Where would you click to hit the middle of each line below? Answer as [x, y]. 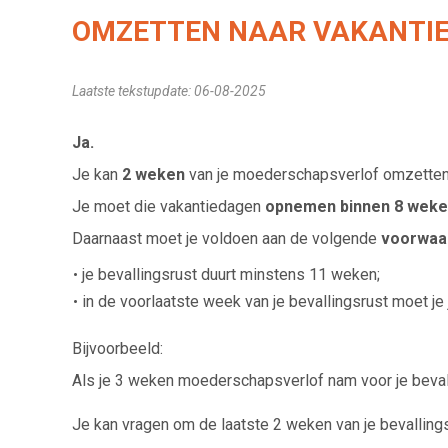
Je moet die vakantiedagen [168, 206]
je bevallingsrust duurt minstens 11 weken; [231, 274]
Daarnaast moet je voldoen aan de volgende [226, 238]
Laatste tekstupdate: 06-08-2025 [169, 90]
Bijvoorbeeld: [117, 348]
